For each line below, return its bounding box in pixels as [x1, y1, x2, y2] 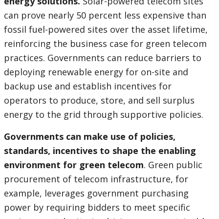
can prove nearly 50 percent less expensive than [4, 9, 206, 22]
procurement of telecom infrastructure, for [4, 173, 188, 185]
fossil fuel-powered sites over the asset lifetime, [4, 23, 208, 36]
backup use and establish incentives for [4, 80, 172, 92]
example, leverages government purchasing [4, 187, 189, 199]
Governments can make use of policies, [4, 131, 175, 143]
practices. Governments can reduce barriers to [4, 52, 201, 64]
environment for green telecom [4, 159, 144, 171]
